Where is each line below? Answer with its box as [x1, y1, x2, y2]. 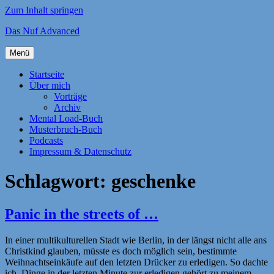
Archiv [54, 102, 81, 113]
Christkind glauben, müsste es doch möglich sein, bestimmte [5, 245, 237, 256]
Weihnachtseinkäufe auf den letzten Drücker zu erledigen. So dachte [5, 256, 268, 267]
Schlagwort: [5, 170, 111, 193]
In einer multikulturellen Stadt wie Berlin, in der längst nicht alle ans [5, 234, 267, 245]
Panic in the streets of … [5, 206, 158, 222]
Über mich [29, 80, 70, 91]
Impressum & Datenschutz [29, 146, 131, 157]
